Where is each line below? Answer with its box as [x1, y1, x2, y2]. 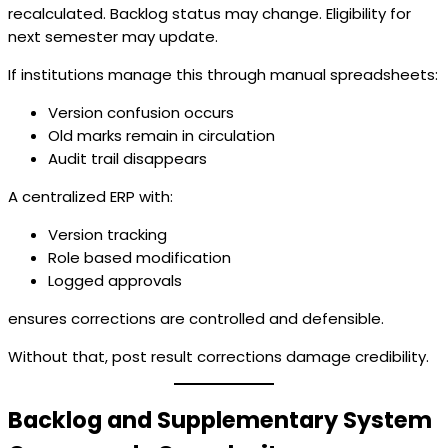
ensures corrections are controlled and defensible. [8, 307, 384, 329]
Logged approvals [48, 269, 182, 291]
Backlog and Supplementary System [8, 404, 432, 437]
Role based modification [48, 246, 231, 268]
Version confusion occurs [48, 101, 234, 123]
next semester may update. [8, 25, 218, 47]
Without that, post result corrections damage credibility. [8, 345, 429, 367]
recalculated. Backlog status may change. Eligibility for [8, 2, 411, 24]
